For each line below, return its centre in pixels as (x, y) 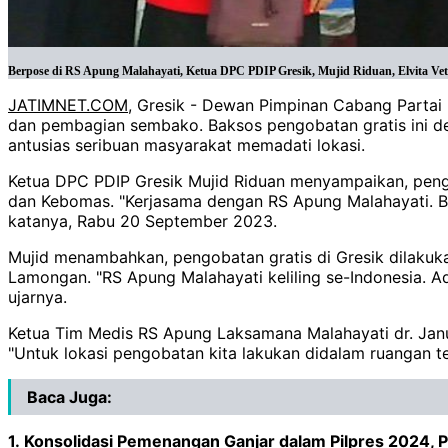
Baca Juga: (69, 397)
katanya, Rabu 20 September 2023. (142, 221)
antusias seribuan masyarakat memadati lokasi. (186, 145)
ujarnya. (37, 297)
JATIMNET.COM (68, 105)
